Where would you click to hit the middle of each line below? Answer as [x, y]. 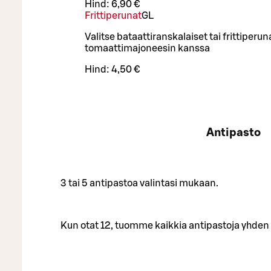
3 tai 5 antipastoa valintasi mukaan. [139, 183]
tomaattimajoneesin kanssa [147, 49]
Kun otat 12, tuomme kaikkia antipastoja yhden [165, 225]
